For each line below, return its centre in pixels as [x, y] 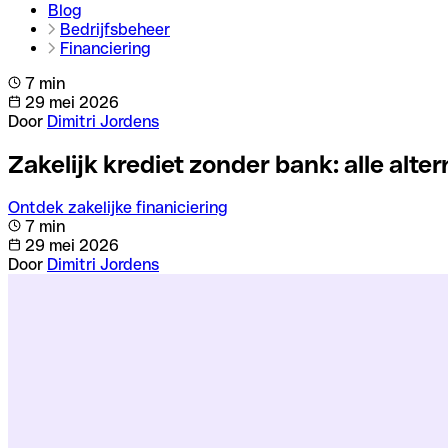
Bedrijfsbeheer [115, 29]
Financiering [105, 48]
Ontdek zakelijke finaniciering [118, 207]
